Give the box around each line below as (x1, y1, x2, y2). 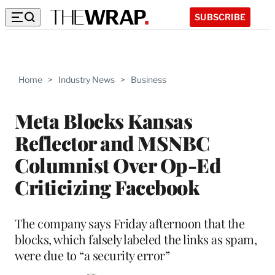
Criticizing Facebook (15, 173, 199, 200)
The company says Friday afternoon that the (15, 214, 244, 231)
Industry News (58, 74, 115, 85)
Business (131, 74, 166, 85)
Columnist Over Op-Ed (15, 151, 220, 178)
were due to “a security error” (15, 246, 169, 263)
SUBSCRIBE (195, 11, 246, 22)
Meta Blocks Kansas (15, 107, 192, 134)
